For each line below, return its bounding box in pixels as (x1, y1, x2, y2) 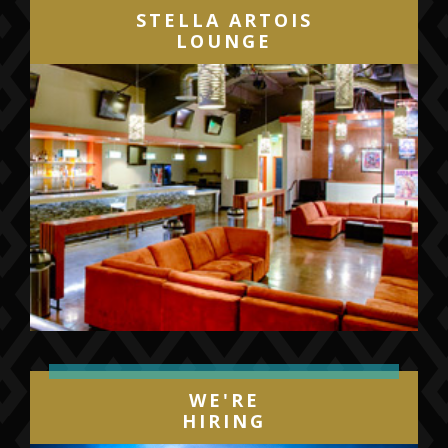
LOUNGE (176, 28, 272, 53)
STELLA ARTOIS (135, 7, 313, 32)
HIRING (182, 409, 266, 434)
